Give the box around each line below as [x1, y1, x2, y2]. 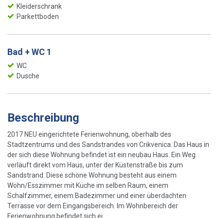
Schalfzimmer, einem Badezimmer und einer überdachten [7, 191, 186, 200]
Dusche [17, 72, 39, 80]
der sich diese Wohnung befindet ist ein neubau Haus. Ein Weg [7, 150, 196, 159]
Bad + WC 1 [7, 46, 52, 57]
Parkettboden [17, 12, 59, 20]
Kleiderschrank [17, 2, 62, 10]
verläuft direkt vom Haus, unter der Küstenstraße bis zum [7, 161, 183, 169]
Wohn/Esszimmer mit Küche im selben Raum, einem [7, 181, 168, 189]
